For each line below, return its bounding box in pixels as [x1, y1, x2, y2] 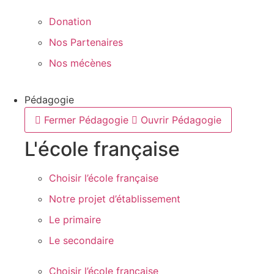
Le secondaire [49, 234, 114, 246]
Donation [49, 15, 91, 28]
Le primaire [49, 213, 101, 226]
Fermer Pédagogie [44, 114, 128, 126]
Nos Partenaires [49, 36, 123, 48]
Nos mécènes [49, 57, 111, 69]
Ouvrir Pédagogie [141, 114, 221, 126]
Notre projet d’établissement [49, 193, 180, 205]
